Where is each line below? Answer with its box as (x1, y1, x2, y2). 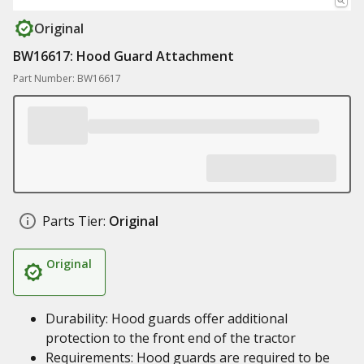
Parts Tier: (42, 212, 106, 230)
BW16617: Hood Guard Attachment (13, 47, 234, 65)
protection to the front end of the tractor (45, 329, 296, 347)
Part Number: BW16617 (13, 71, 121, 85)
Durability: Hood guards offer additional (45, 310, 288, 327)
